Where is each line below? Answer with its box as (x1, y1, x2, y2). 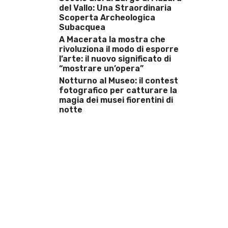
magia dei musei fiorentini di (59, 95, 173, 105)
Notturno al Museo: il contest (59, 76, 178, 85)
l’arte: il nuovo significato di (59, 54, 171, 64)
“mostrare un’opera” (59, 64, 144, 73)
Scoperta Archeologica (59, 13, 155, 22)
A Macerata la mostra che (59, 35, 165, 44)
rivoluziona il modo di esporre (59, 44, 179, 54)
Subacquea (59, 22, 105, 32)
